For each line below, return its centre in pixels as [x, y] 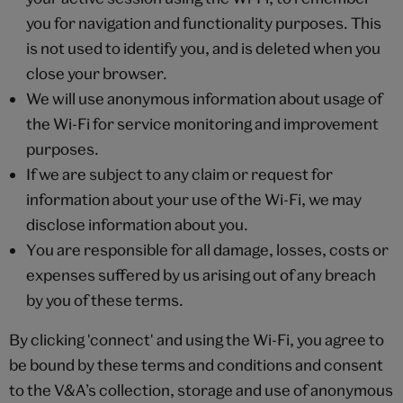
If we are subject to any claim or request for [179, 174]
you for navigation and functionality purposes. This [203, 22]
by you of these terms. [104, 300]
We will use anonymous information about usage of [204, 98]
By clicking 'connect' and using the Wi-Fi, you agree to [197, 339]
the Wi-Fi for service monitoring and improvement [202, 123]
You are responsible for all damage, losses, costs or [207, 249]
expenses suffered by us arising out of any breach [201, 274]
